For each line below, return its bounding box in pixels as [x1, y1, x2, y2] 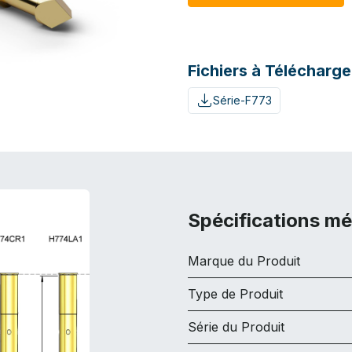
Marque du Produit [188, 252, 300, 269]
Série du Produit [188, 318, 284, 335]
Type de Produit [188, 285, 283, 302]
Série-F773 [212, 93, 272, 108]
